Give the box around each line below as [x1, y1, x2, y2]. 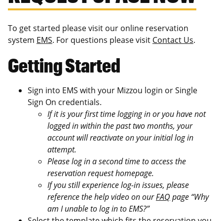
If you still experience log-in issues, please [47, 179, 189, 190]
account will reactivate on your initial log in [47, 132, 193, 143]
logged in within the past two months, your [47, 120, 192, 131]
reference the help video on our [47, 191, 156, 202]
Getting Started [8, 53, 120, 76]
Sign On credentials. [28, 96, 102, 108]
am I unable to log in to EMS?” [47, 203, 149, 214]
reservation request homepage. [47, 167, 154, 179]
